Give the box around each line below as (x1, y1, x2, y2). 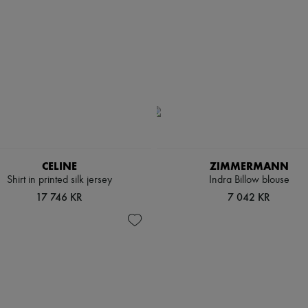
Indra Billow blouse (208, 175, 289, 186)
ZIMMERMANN (209, 159, 289, 173)
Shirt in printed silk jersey (6, 175, 112, 186)
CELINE (41, 159, 77, 173)
